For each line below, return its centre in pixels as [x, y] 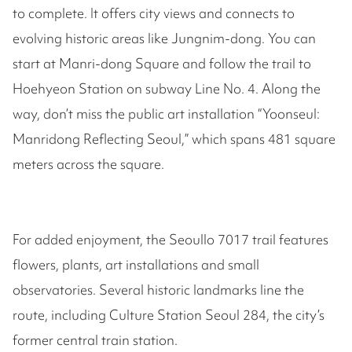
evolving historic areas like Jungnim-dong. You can [164, 38]
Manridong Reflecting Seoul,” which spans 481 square [174, 139]
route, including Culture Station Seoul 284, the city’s [169, 315]
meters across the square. [88, 164]
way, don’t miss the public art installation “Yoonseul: [166, 114]
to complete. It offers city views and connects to [154, 13]
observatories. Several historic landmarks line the [158, 290]
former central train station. [95, 340]
